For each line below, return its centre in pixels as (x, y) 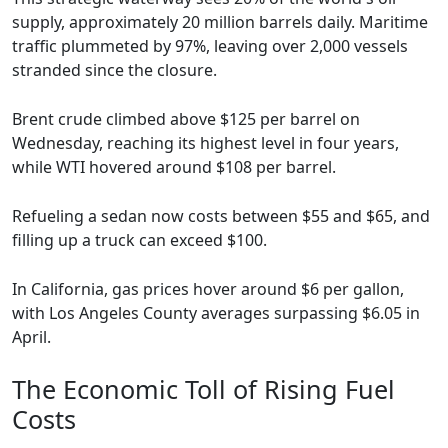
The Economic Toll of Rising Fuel (203, 389)
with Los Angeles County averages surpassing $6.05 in (216, 313)
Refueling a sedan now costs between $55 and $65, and (221, 216)
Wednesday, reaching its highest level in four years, (205, 143)
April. (31, 337)
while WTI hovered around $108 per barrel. (174, 167)
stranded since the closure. (114, 70)
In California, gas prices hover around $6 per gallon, (208, 289)
